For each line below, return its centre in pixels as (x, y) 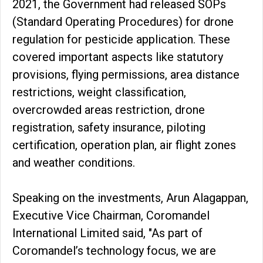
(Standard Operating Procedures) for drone (123, 22)
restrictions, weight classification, (99, 92)
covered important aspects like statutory (118, 57)
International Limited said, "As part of (107, 233)
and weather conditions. (75, 163)
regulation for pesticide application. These (121, 40)
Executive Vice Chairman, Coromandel (111, 216)
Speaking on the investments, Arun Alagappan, (130, 198)
